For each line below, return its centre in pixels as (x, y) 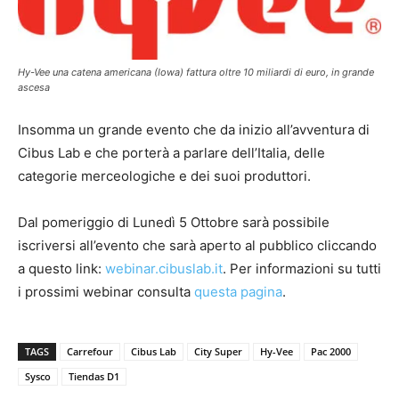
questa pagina (238, 292)
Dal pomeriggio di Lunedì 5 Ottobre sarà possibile (174, 223)
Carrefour (90, 352)
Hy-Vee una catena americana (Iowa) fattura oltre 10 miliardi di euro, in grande (196, 73)
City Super (218, 352)
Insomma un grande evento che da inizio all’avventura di (194, 130)
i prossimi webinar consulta (106, 292)
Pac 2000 (331, 352)
